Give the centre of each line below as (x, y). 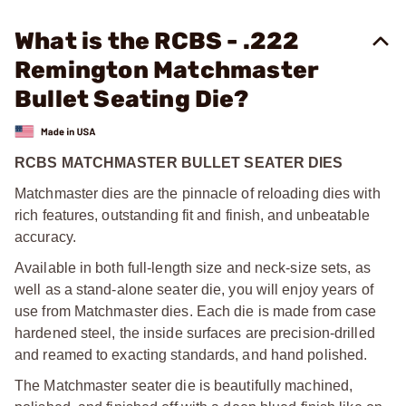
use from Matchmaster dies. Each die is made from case (196, 311)
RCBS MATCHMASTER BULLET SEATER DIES (179, 162)
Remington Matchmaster (167, 70)
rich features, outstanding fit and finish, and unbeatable (192, 215)
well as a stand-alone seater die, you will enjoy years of (194, 289)
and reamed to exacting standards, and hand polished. (191, 354)
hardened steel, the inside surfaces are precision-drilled (195, 333)
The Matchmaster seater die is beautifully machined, (184, 385)
